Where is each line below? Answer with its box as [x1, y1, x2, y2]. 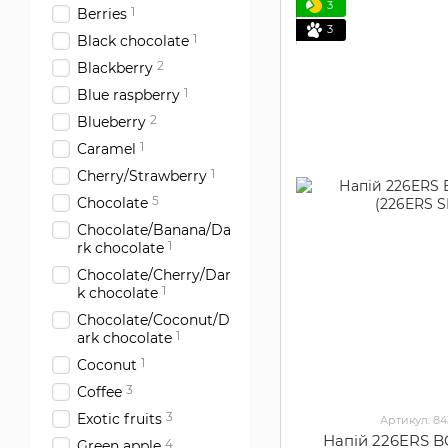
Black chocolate [77, 32, 189, 50]
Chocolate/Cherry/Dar [77, 266, 231, 284]
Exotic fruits [77, 410, 162, 428]
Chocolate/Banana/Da [77, 221, 231, 239]
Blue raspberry [77, 86, 180, 104]
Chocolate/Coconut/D [77, 311, 230, 329]
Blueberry [77, 113, 146, 131]
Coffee [77, 383, 122, 401]
